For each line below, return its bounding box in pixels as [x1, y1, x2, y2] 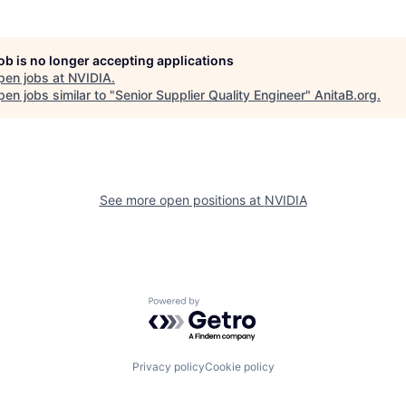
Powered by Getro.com [148, 296, 307, 315]
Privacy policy [131, 359, 205, 373]
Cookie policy [204, 359, 275, 373]
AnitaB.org [314, 87, 377, 102]
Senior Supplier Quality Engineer [115, 87, 305, 102]
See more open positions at [99, 192, 265, 208]
